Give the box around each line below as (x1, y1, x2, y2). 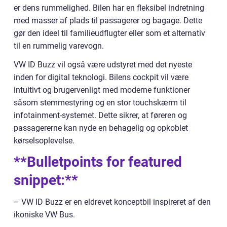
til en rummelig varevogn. (14, 41, 104, 51)
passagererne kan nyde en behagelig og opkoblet (14, 123, 188, 133)
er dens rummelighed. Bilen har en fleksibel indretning (14, 3, 204, 13)
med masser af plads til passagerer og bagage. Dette (14, 16, 202, 26)
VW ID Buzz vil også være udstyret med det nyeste (14, 60, 192, 70)
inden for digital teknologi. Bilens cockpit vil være (14, 72, 188, 83)
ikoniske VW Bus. (14, 210, 75, 220)
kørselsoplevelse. (14, 136, 74, 146)
